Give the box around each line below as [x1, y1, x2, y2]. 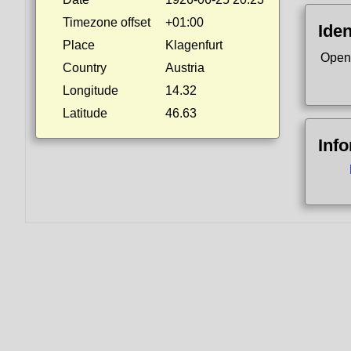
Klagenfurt [165, 38, 223, 52]
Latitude [63, 107, 107, 120]
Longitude [63, 84, 118, 97]
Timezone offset [63, 16, 150, 29]
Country [63, 61, 107, 74]
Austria [165, 61, 204, 74]
